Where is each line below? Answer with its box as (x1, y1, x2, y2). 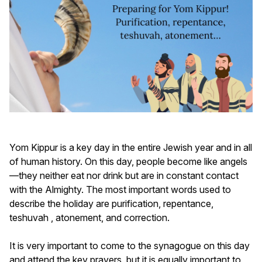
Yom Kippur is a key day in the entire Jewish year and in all (9, 141, 252, 153)
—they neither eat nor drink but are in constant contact (9, 169, 239, 181)
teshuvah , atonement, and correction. (9, 211, 170, 223)
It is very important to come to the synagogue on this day (9, 239, 250, 251)
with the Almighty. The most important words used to (9, 183, 231, 195)
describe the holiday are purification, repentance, (9, 197, 213, 209)
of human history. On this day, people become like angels (9, 155, 247, 167)
